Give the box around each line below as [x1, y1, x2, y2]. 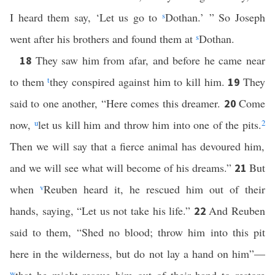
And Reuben [209, 203, 266, 218]
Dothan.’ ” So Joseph [165, 10, 266, 25]
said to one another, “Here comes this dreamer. [10, 96, 224, 110]
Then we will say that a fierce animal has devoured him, [10, 139, 265, 153]
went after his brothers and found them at [10, 31, 196, 46]
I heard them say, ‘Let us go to [10, 10, 163, 25]
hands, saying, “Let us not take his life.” [10, 203, 194, 218]
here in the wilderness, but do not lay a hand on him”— [10, 246, 265, 261]
